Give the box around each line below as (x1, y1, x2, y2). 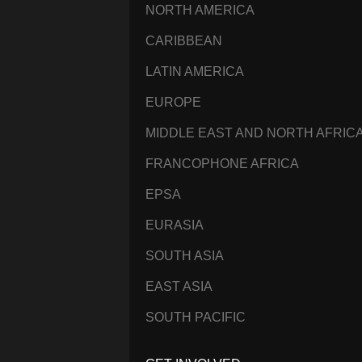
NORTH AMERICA (145, 2, 255, 17)
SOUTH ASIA (145, 248, 224, 263)
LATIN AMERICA (145, 64, 244, 78)
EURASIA (145, 217, 204, 232)
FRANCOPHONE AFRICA (145, 156, 299, 170)
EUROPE (145, 95, 201, 109)
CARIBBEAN (145, 33, 222, 48)
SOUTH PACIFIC (145, 309, 246, 324)
